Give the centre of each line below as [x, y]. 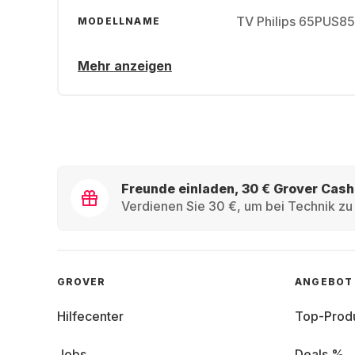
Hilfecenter [90, 316]
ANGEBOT [324, 282]
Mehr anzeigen [125, 66]
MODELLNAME [119, 21]
